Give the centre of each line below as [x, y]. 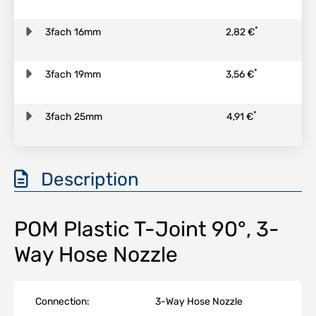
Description [84, 180]
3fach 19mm [73, 74]
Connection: [62, 301]
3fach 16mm [73, 32]
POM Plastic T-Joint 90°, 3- [147, 229]
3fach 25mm [73, 117]
